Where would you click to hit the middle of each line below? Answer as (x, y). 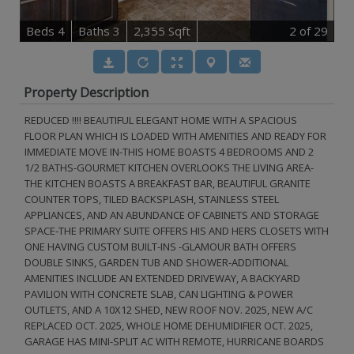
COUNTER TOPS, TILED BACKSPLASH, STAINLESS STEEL (152, 199)
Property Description (86, 92)
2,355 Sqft (162, 31)
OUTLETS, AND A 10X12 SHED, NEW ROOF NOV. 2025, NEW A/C (169, 310)
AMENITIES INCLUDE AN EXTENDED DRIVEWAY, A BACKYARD (162, 278)
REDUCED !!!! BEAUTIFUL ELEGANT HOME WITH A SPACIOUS (161, 120)
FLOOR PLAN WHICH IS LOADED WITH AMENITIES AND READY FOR (175, 136)
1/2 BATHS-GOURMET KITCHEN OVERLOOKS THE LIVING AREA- (169, 168)
